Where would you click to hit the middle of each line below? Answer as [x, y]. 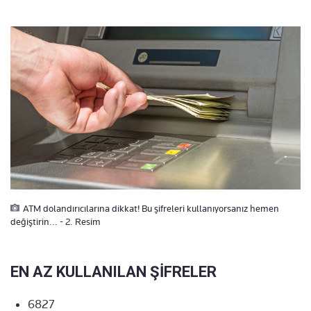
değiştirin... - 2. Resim [56, 221]
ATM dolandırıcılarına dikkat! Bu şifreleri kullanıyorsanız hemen [151, 208]
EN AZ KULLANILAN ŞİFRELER [114, 272]
